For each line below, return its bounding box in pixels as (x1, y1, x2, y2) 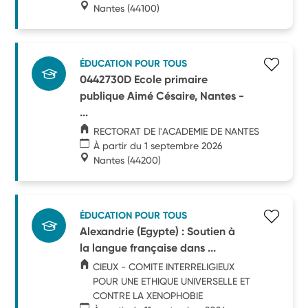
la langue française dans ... (80, 241, 217, 254)
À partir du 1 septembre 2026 (93, 140, 223, 151)
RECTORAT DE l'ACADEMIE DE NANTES (93, 125, 260, 137)
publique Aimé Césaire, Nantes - (80, 89, 245, 102)
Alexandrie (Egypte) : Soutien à (80, 224, 236, 238)
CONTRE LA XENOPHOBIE (93, 289, 203, 301)
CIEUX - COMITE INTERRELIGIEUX (93, 261, 235, 272)
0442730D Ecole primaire (80, 72, 208, 86)
